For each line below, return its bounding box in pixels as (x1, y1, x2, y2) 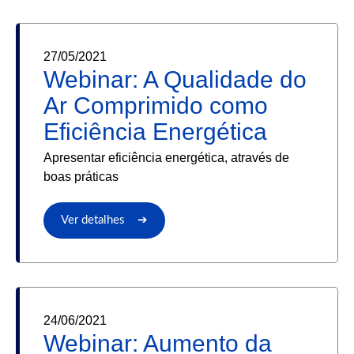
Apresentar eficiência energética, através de (43, 151, 289, 165)
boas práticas (43, 170, 119, 184)
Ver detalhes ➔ (61, 214, 148, 227)
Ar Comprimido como (43, 92, 268, 119)
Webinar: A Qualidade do (43, 66, 307, 93)
